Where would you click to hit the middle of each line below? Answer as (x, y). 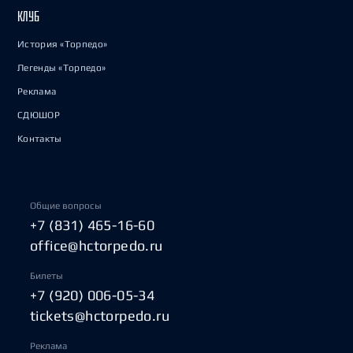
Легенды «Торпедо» (62, 68)
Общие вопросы (66, 206)
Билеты (46, 276)
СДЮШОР (39, 115)
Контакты (40, 139)
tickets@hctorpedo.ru (100, 316)
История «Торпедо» (63, 44)
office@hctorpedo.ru (97, 245)
